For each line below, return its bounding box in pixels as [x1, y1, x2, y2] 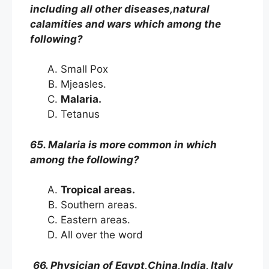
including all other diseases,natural [30, 2, 210, 15]
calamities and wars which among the [30, 17, 221, 30]
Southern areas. [61, 199, 141, 211]
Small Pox [61, 63, 111, 75]
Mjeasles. [61, 78, 109, 90]
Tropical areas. [61, 184, 140, 196]
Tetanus [61, 108, 103, 120]
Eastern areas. [61, 214, 133, 226]
